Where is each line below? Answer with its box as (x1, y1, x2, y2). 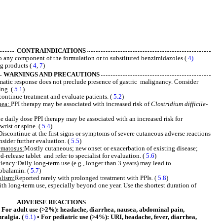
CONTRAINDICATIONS (17, 47, 86, 54)
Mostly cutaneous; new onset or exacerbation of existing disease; (24, 145, 198, 152)
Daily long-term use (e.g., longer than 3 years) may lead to (17, 160, 171, 167)
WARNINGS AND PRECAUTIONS (3, 71, 100, 78)
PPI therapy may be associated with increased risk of (11, 101, 151, 108)
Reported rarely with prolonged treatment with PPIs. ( (15, 175, 158, 182)
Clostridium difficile (151, 101, 206, 108)
